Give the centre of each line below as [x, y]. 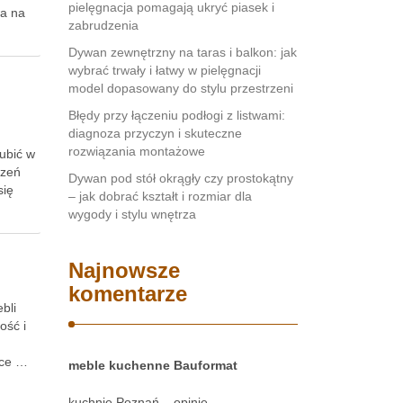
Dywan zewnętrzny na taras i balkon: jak [183, 52]
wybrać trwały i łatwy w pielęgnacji [165, 70]
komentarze [128, 294]
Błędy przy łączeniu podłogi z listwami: [177, 115]
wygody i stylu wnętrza [132, 214]
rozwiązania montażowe [137, 151]
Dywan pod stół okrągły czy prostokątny [181, 178]
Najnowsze [124, 270]
